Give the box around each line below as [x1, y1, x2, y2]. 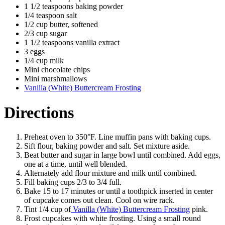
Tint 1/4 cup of [24, 205, 71, 214]
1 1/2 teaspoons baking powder [24, 2, 123, 11]
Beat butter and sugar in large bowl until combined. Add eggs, [24, 151, 220, 160]
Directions [4, 103, 74, 122]
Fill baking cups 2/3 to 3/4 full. [24, 178, 122, 187]
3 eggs [24, 47, 45, 56]
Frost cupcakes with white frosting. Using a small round [24, 214, 201, 223]
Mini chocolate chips [24, 65, 90, 74]
